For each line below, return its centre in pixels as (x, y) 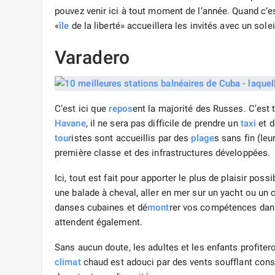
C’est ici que (82, 109)
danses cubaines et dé (101, 208)
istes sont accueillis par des (131, 138)
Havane (70, 124)
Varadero (92, 58)
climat (68, 262)
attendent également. (99, 223)
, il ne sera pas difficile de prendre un (163, 124)
